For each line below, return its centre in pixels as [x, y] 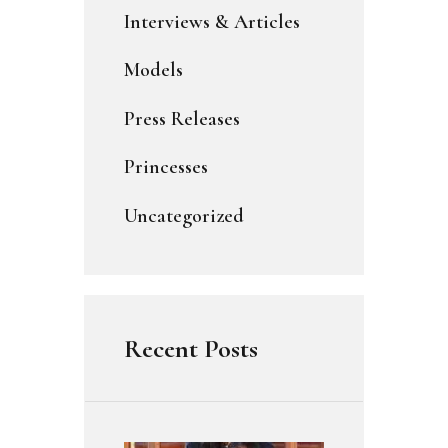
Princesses [166, 167]
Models [153, 70]
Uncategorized [184, 215]
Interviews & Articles [212, 21]
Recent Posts [191, 348]
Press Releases [182, 118]
